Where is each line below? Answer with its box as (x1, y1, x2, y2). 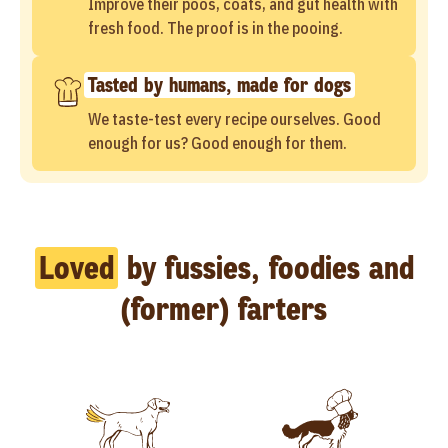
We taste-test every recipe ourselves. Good (88, 109, 381, 129)
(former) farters (121, 288, 327, 330)
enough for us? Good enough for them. (88, 133, 347, 153)
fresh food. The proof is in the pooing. (88, 18, 343, 38)
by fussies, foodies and (117, 247, 414, 289)
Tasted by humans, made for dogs (88, 72, 351, 98)
